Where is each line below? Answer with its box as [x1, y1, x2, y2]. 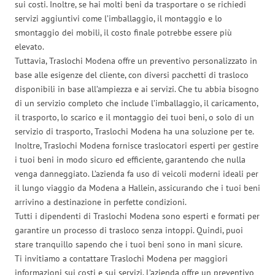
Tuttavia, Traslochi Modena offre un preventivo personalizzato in [15, 55, 257, 66]
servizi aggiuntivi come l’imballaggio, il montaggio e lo [15, 12, 222, 24]
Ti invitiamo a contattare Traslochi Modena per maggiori [15, 252, 228, 264]
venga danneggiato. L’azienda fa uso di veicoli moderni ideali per [15, 168, 258, 179]
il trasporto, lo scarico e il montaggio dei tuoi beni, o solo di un [15, 111, 254, 123]
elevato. [15, 41, 44, 52]
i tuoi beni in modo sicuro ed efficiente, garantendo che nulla [15, 153, 246, 165]
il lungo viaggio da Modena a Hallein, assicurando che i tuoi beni [15, 182, 260, 193]
